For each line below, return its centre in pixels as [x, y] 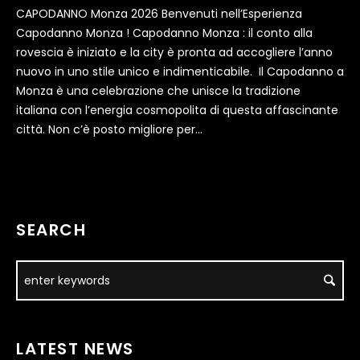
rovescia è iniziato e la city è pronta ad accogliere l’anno [174, 53]
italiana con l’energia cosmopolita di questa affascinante [177, 110]
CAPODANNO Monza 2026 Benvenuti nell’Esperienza [159, 14]
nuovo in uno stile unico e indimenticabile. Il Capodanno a [180, 72]
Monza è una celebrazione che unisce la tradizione [158, 91]
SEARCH [51, 230]
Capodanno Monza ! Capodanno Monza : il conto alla [164, 33]
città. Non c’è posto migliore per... [109, 130]
